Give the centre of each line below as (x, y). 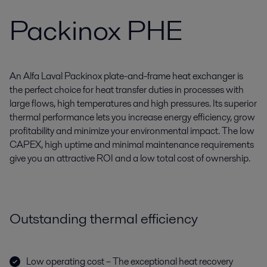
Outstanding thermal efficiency (104, 218)
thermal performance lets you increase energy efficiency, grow (132, 117)
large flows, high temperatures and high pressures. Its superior (133, 103)
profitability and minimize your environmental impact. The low (132, 131)
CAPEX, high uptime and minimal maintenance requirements (132, 145)
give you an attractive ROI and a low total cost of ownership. (130, 158)
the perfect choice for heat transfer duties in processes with (127, 90)
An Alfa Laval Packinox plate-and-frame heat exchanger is (126, 76)
